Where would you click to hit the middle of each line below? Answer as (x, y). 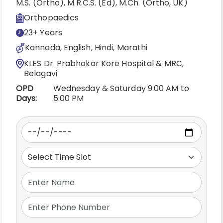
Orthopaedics (52, 18)
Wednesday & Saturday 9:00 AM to (121, 88)
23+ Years (43, 33)
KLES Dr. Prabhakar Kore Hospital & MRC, (104, 63)
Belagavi (41, 73)
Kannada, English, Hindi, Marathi (86, 48)
